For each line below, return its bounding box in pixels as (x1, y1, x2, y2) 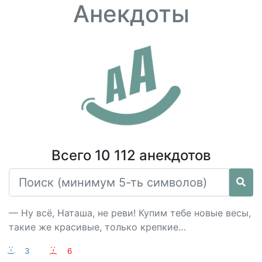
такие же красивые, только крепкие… (9, 221, 186, 233)
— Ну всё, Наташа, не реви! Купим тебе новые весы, (9, 207, 251, 219)
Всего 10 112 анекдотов (51, 147, 211, 164)
